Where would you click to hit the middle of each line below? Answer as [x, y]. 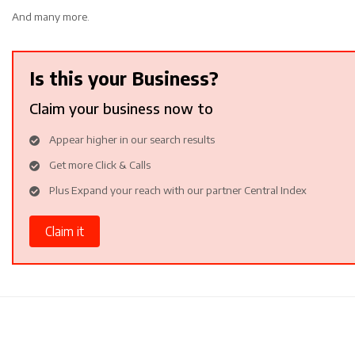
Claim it [65, 231]
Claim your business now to [121, 108]
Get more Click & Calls [100, 164]
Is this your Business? [124, 78]
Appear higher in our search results [132, 139]
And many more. [51, 16]
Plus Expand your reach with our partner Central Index [178, 189]
